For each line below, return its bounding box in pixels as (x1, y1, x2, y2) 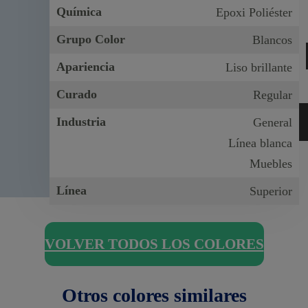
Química (56, 4, 102, 19)
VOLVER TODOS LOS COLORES (44, 236, 264, 253)
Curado (56, 87, 98, 101)
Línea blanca (228, 135, 292, 150)
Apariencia (56, 59, 115, 74)
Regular (252, 87, 292, 102)
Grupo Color (56, 32, 126, 46)
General (252, 115, 292, 129)
